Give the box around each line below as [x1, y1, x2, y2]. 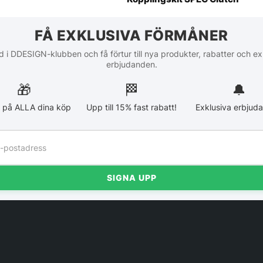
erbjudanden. [106, 59, 157, 70]
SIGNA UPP [106, 173, 157, 183]
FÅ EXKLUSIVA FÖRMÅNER [35, 27, 228, 45]
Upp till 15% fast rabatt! [86, 102, 177, 113]
